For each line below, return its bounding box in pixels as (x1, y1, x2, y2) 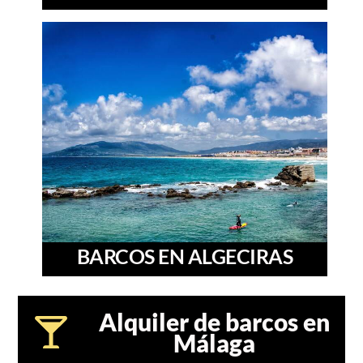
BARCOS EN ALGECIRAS (76, 243, 293, 268)
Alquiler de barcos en (99, 307, 330, 337)
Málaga (173, 328, 255, 358)
